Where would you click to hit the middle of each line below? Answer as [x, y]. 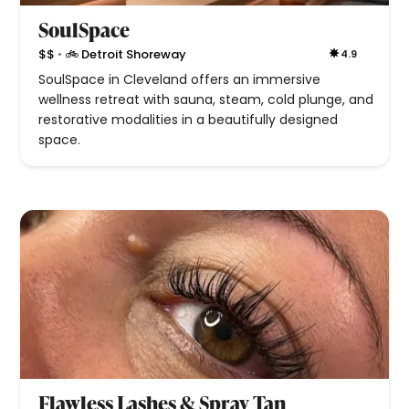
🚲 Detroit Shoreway [126, 54]
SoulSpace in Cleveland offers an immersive [180, 80]
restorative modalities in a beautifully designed [189, 120]
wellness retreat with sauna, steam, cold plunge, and [206, 100]
